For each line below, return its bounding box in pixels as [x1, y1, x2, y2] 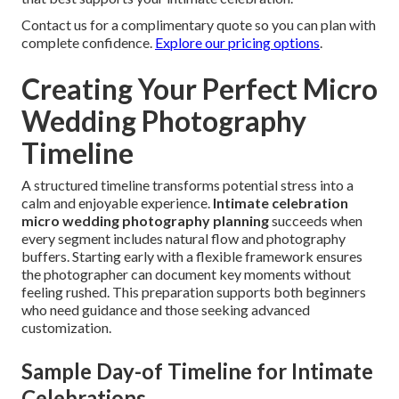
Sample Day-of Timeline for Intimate [21, 358, 373, 385]
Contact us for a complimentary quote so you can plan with [21, 16, 376, 34]
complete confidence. [21, 34, 155, 52]
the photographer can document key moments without [21, 265, 351, 283]
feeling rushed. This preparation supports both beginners [21, 283, 366, 301]
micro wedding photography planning [21, 212, 269, 230]
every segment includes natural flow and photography [21, 230, 346, 248]
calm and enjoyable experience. [21, 194, 213, 212]
